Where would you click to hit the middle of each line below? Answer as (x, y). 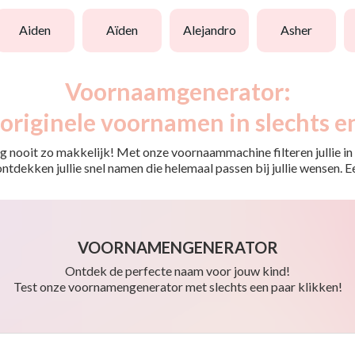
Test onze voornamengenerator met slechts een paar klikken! (177, 286)
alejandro (214, 30)
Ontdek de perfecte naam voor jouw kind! (177, 270)
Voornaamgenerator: (177, 91)
